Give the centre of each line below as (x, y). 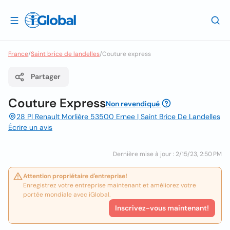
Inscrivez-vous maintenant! (162, 208)
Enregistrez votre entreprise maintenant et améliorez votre (110, 185)
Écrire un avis (30, 127)
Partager (46, 76)
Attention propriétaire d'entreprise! (75, 176)
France (18, 54)
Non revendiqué (133, 104)
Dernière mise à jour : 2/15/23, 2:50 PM (167, 154)
